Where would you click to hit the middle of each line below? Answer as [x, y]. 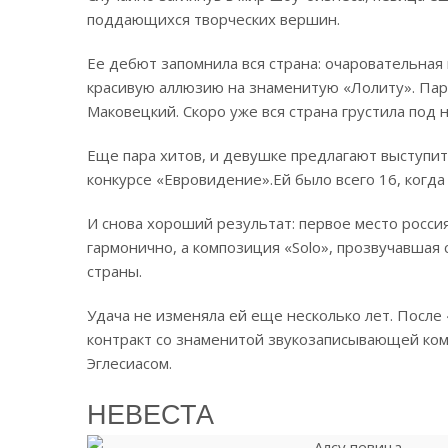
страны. [114, 270]
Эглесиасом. [129, 362]
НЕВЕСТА [150, 413]
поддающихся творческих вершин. [213, 18]
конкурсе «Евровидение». [180, 178]
